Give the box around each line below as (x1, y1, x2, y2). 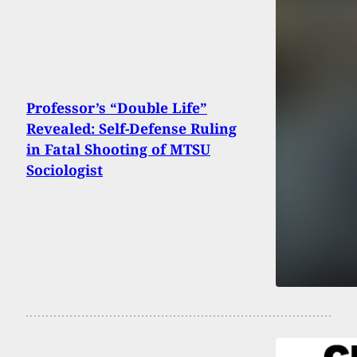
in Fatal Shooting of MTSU (26, 139, 210, 159)
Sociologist (26, 159, 103, 179)
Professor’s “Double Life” (26, 97, 207, 117)
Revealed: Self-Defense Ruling (26, 118, 237, 138)
